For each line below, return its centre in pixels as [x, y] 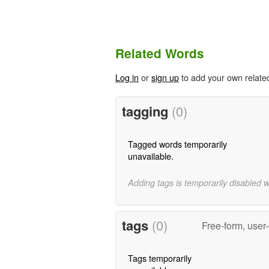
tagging [147, 111]
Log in [127, 77]
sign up [165, 77]
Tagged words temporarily [177, 144]
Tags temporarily [159, 258]
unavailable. [150, 156]
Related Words [160, 53]
